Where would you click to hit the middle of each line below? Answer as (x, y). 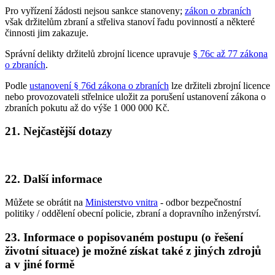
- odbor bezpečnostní (199, 203)
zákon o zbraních (218, 10)
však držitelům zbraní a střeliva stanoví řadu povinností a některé (130, 21)
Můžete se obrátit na (45, 203)
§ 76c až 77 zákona (230, 53)
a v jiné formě (40, 265)
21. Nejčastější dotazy (59, 131)
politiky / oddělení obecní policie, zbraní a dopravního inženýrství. (133, 214)
